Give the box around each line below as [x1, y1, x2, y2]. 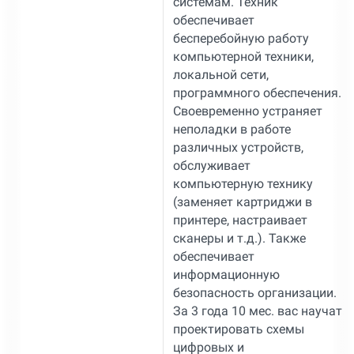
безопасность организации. [172, 284, 337, 300]
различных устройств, [172, 139, 303, 155]
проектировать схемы [172, 321, 304, 337]
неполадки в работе [172, 121, 291, 137]
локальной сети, [172, 66, 269, 82]
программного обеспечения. [172, 85, 341, 100]
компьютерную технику [172, 175, 313, 191]
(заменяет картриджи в [172, 194, 312, 209]
